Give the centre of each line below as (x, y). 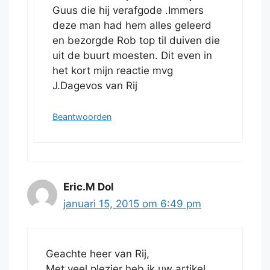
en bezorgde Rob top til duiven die (136, 41)
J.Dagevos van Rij (95, 86)
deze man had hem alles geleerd (132, 26)
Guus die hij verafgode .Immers (128, 11)
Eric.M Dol (89, 187)
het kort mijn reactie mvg (113, 71)
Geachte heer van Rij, (98, 254)
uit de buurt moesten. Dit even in (132, 56)
